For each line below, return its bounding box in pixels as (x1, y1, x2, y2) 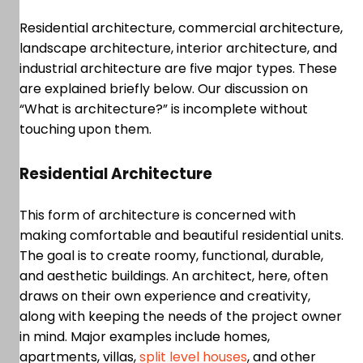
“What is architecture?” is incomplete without (19, 100, 308, 119)
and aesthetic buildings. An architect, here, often (19, 267, 328, 286)
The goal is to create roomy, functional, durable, (19, 246, 323, 266)
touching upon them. (19, 120, 158, 139)
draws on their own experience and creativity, (19, 287, 310, 306)
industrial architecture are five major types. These (19, 59, 337, 79)
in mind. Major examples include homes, (19, 327, 270, 347)
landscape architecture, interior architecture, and (19, 39, 337, 58)
